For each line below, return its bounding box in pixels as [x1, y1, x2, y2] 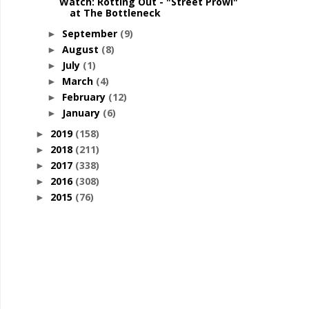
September [61, 27, 120, 40]
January [61, 106, 103, 119]
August [61, 43, 101, 56]
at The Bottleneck [69, 6, 161, 19]
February [61, 90, 108, 103]
